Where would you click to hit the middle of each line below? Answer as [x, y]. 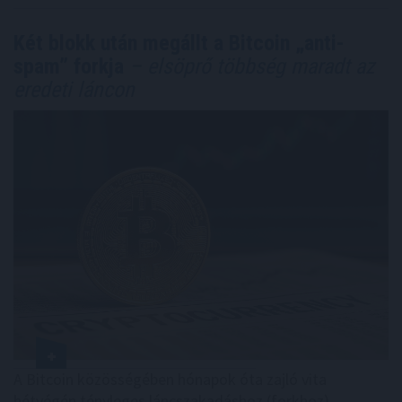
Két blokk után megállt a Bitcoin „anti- [179, 43]
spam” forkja [69, 66]
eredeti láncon [74, 89]
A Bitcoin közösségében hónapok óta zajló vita [170, 380]
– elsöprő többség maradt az [249, 66]
